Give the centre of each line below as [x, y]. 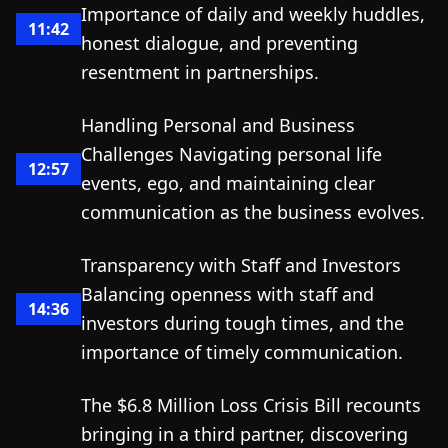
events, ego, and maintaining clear [228, 183]
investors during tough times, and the [242, 323]
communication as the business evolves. [253, 212]
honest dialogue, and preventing [219, 43]
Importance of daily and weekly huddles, [253, 14]
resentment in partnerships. [200, 72]
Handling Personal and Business [218, 125]
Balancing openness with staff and [227, 294]
